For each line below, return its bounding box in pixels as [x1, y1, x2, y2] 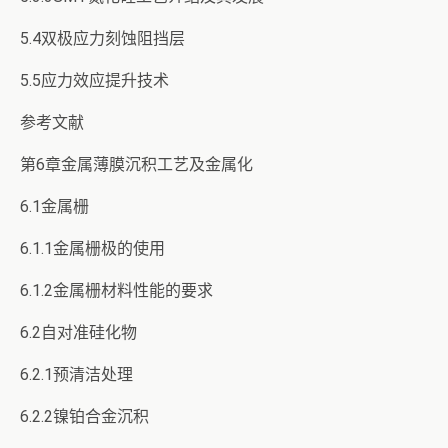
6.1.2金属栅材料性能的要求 [20, 281, 213, 300]
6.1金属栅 [20, 197, 89, 216]
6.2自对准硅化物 [20, 323, 137, 342]
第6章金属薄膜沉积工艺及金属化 [20, 155, 253, 174]
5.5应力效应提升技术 [20, 71, 169, 90]
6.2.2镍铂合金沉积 [20, 407, 149, 426]
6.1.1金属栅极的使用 [20, 239, 165, 258]
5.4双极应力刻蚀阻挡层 [20, 29, 185, 48]
